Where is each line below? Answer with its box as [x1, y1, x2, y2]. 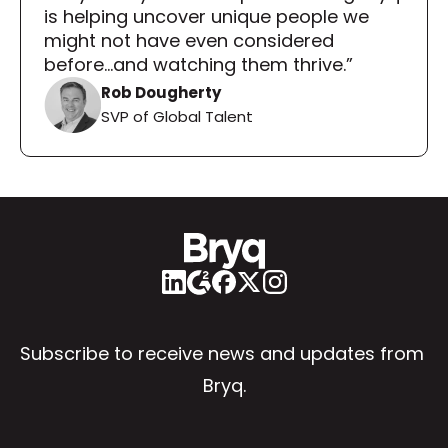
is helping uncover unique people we [44, 4, 369, 29]
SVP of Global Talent [101, 106, 253, 127]
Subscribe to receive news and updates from [20, 341, 424, 366]
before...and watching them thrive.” [44, 52, 353, 77]
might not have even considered [44, 28, 334, 53]
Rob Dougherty [101, 82, 221, 103]
